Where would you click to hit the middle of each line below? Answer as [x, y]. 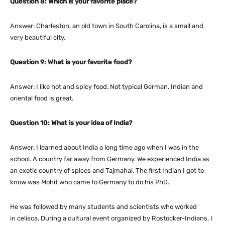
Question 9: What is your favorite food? [71, 62]
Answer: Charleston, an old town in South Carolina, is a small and [107, 26]
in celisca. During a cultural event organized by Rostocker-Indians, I [111, 218]
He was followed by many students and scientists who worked [103, 207]
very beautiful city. [38, 38]
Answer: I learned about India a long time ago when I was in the [104, 148]
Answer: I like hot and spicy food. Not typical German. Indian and [106, 87]
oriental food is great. [42, 98]
